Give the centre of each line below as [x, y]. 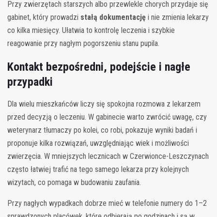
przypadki [30, 82]
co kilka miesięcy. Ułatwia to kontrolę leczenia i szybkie [91, 30]
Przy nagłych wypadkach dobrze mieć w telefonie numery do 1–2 [107, 203]
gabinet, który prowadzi [44, 17]
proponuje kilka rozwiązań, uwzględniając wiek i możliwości [98, 143]
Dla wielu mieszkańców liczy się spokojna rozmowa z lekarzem [104, 104]
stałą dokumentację [113, 17]
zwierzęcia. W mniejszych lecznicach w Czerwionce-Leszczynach [108, 156]
